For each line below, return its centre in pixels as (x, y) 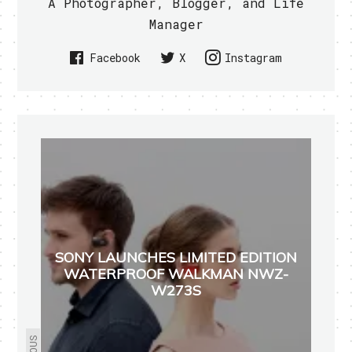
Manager (176, 24)
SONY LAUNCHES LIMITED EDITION (176, 257)
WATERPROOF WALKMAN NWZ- (176, 273)
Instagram (253, 58)
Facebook (115, 58)
